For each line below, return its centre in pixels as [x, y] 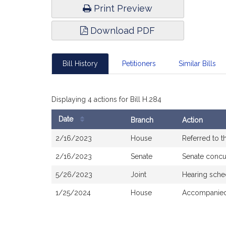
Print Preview [122, 8]
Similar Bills [197, 64]
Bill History [80, 64]
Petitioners [139, 64]
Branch [142, 120]
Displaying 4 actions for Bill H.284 [106, 99]
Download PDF [122, 31]
